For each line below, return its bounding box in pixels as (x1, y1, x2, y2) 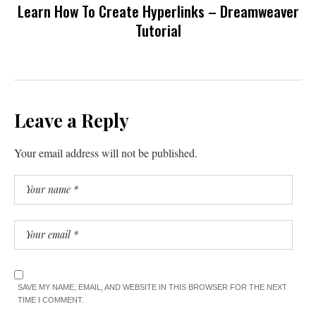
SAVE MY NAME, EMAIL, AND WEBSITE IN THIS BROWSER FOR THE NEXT (18, 282, 287, 291)
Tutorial (135, 18, 181, 41)
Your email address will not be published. (14, 145, 197, 160)
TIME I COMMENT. (18, 295, 84, 304)
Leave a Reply (14, 107, 129, 133)
